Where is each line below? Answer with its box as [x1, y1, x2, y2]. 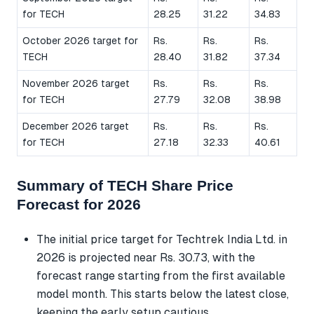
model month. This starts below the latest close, [36, 287, 289, 301]
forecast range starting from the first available [36, 268, 285, 282]
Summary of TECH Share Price [17, 177, 233, 194]
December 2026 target [22, 121, 129, 132]
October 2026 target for [22, 35, 138, 47]
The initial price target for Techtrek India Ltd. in [36, 232, 287, 246]
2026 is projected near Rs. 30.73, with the [36, 250, 255, 264]
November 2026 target [22, 78, 130, 90]
